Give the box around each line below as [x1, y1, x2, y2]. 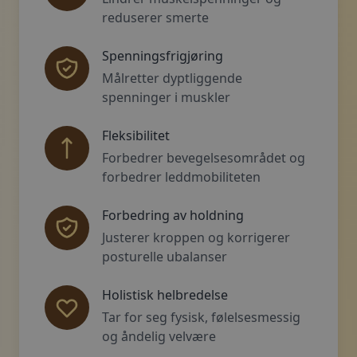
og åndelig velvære [102, 327, 216, 345]
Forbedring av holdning [102, 206, 244, 224]
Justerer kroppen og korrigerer [102, 228, 290, 246]
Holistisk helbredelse [102, 285, 228, 304]
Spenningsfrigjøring [102, 46, 223, 65]
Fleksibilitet [102, 126, 170, 144]
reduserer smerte [102, 8, 209, 26]
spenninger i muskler [102, 88, 230, 106]
